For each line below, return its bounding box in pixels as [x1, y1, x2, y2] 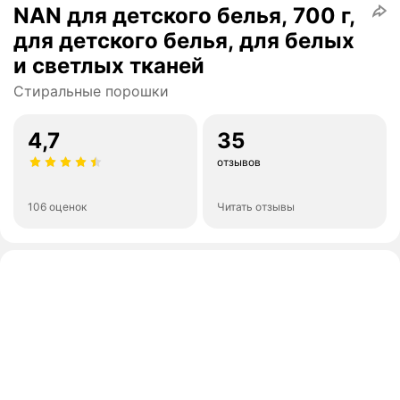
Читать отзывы [217, 200, 295, 214]
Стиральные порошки [13, 82, 169, 101]
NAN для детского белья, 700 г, [13, 3, 355, 29]
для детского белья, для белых [13, 28, 354, 54]
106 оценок [28, 200, 87, 214]
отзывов [217, 155, 261, 170]
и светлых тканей [13, 53, 204, 79]
